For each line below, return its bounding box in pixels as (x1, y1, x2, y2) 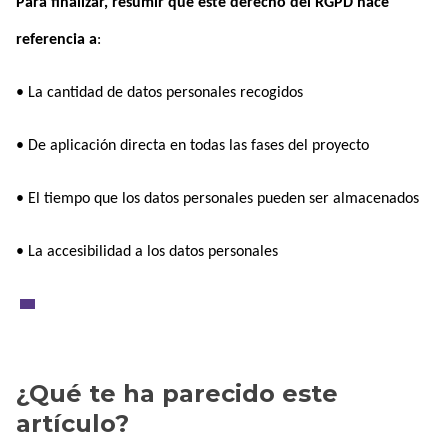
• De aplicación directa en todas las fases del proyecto (15, 138, 369, 154)
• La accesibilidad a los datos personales (15, 244, 278, 260)
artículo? (15, 409, 129, 438)
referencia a (15, 32, 97, 48)
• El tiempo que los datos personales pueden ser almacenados (15, 191, 419, 207)
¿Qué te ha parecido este (15, 379, 338, 408)
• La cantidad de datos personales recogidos (15, 85, 303, 101)
